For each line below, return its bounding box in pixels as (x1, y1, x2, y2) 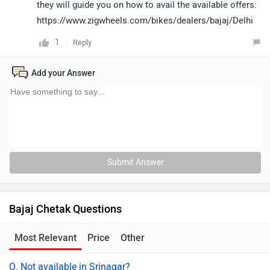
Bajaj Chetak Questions (9, 202, 122, 216)
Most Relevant (14, 232, 77, 243)
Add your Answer (31, 68, 95, 78)
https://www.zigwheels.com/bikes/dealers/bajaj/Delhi (37, 15, 253, 26)
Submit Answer (107, 157, 164, 168)
